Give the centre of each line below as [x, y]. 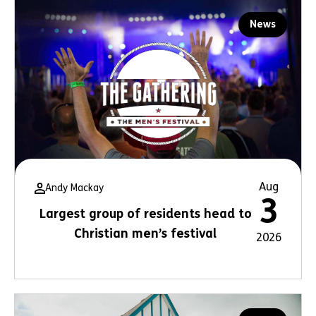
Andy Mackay [75, 188]
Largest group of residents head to [145, 214]
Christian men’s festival [145, 233]
